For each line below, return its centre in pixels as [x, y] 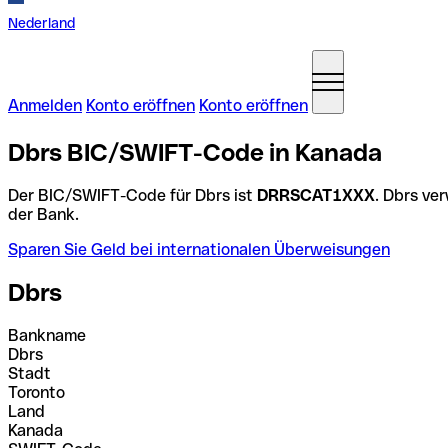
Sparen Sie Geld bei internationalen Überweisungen [199, 249]
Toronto [36, 392]
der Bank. [43, 214]
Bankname [47, 335]
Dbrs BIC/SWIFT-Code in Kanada [195, 152]
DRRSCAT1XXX [316, 195]
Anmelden [45, 105]
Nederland [41, 23]
